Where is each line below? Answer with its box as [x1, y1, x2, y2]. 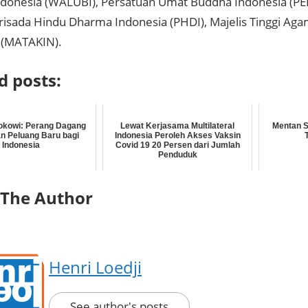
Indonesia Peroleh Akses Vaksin [114, 131, 241, 141]
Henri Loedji [49, 255, 142, 278]
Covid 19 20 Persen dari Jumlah [115, 140, 240, 151]
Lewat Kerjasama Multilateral [120, 121, 235, 131]
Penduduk [157, 150, 197, 160]
